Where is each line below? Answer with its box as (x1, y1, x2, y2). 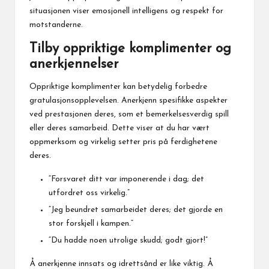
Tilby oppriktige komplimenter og (29, 42, 231, 56)
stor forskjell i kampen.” (49, 220, 133, 228)
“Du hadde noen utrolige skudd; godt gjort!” (49, 237, 208, 245)
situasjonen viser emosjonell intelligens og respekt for (29, 7, 223, 16)
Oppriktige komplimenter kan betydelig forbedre (29, 83, 207, 91)
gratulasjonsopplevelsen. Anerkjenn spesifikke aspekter (29, 97, 228, 105)
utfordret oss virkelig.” (49, 189, 130, 198)
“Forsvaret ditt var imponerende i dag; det (49, 175, 204, 184)
